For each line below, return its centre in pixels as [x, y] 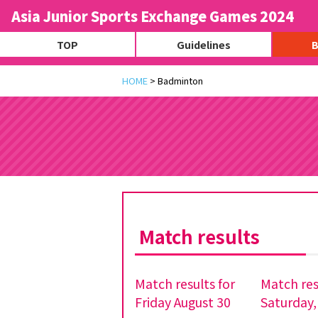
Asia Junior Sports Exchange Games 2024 [153, 16]
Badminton [180, 81]
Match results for [185, 283]
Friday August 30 [183, 301]
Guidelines [204, 45]
